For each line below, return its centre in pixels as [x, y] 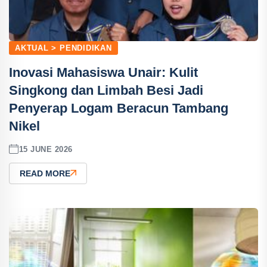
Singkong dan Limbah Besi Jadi [106, 90]
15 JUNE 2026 [46, 149]
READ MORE [45, 173]
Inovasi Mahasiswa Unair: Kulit [103, 72]
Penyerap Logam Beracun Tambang [119, 108]
